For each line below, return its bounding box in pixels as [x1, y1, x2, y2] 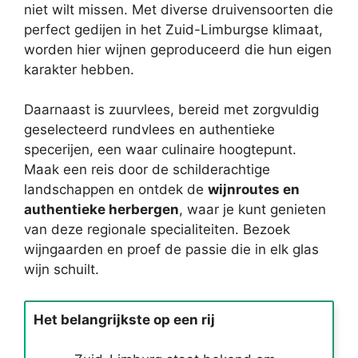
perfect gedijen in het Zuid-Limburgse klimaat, [24, 21, 323, 38]
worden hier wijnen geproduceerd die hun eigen [24, 41, 332, 58]
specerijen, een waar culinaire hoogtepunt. [24, 141, 296, 157]
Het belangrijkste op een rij [34, 311, 215, 328]
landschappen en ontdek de [24, 181, 208, 197]
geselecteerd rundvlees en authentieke [24, 121, 275, 137]
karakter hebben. [24, 61, 134, 78]
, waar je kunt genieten [179, 201, 326, 217]
